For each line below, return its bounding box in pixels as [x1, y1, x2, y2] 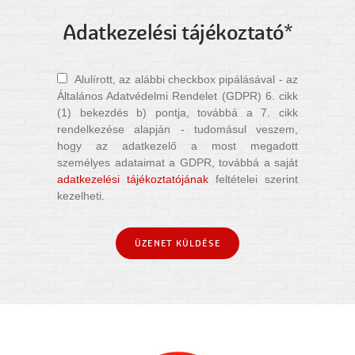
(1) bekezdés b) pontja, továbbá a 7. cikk [57, 106, 298, 120]
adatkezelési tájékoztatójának [57, 173, 208, 186]
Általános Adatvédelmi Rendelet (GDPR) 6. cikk [57, 90, 298, 103]
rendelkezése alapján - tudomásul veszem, [57, 123, 298, 136]
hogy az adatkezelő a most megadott [57, 139, 298, 153]
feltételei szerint [208, 173, 298, 186]
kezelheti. [57, 189, 105, 203]
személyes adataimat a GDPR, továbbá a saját [57, 156, 298, 170]
